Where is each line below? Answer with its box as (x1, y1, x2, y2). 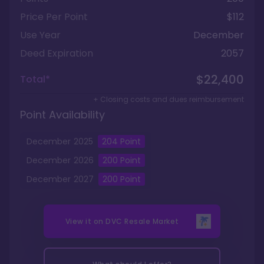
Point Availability (20, 107, 105, 122)
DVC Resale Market (105, 216, 179, 226)
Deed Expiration (20, 47, 93, 60)
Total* (20, 72, 50, 86)
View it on (65, 216, 105, 226)
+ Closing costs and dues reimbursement (93, 94, 244, 104)
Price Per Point (20, 10, 88, 24)
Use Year (20, 28, 61, 42)
